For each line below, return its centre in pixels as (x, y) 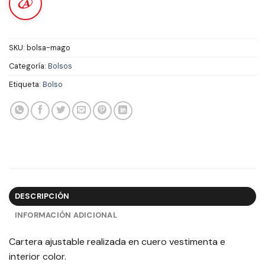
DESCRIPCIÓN (42, 196)
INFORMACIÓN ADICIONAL (66, 215)
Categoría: (28, 66)
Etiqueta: (26, 84)
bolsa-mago (49, 47)
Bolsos (60, 66)
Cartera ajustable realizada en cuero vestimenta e (117, 242)
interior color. (38, 257)
